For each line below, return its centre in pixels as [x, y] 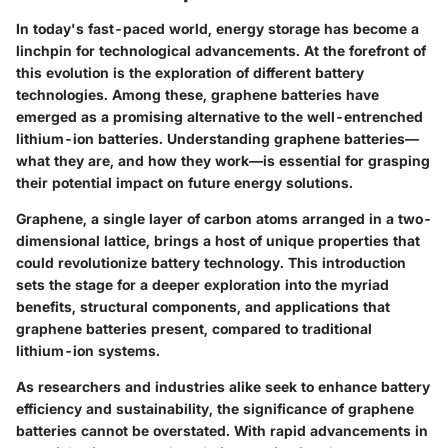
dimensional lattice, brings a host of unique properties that [218, 240]
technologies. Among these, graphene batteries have [197, 94]
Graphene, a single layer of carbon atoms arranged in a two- [224, 218]
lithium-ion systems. [88, 350]
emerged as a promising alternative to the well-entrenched [219, 116]
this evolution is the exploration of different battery [190, 72]
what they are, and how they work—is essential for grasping [223, 160]
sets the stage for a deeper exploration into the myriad [202, 284]
